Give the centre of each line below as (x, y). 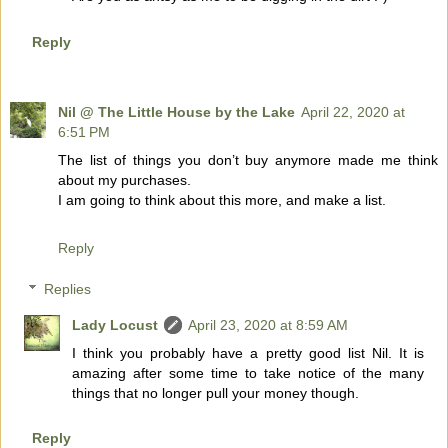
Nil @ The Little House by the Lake (176, 111)
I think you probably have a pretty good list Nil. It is (248, 353)
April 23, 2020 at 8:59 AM (268, 325)
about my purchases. (124, 179)
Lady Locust (115, 325)
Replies (68, 289)
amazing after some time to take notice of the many (248, 373)
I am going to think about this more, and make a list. (222, 199)
